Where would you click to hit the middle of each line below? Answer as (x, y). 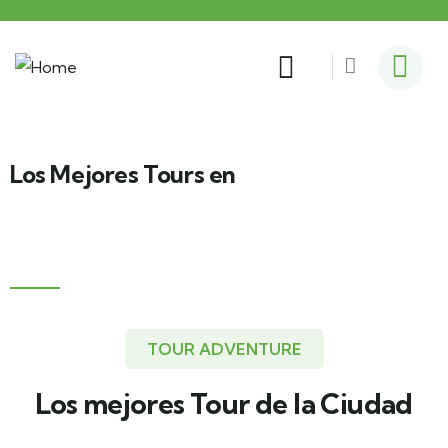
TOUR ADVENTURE (224, 349)
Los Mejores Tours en (123, 174)
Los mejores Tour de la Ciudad (224, 403)
